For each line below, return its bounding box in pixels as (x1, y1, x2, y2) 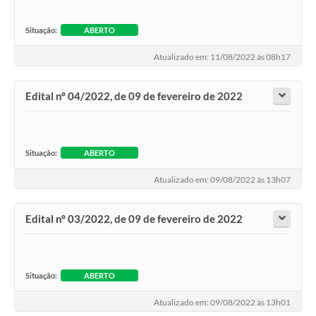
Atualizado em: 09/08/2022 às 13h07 (154, 174, 291, 185)
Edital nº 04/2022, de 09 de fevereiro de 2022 (25, 90, 243, 103)
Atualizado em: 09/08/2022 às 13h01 (154, 296, 291, 308)
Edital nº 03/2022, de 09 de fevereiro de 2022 (25, 212, 243, 226)
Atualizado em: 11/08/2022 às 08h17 (154, 51, 291, 62)
